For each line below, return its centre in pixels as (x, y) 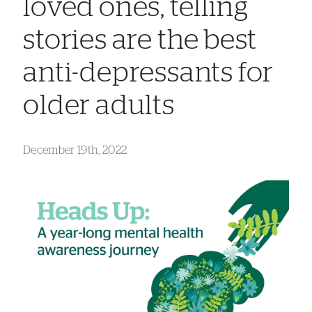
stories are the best (140, 40)
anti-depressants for (149, 73)
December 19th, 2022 (75, 150)
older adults (99, 106)
